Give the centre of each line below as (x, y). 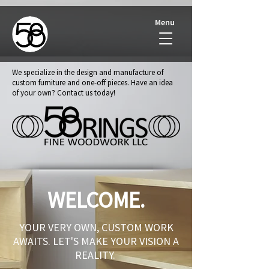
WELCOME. (96, 200)
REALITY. (95, 255)
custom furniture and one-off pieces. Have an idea (92, 83)
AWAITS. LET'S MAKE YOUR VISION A (96, 241)
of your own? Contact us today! (64, 93)
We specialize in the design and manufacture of (88, 72)
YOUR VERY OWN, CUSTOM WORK (96, 227)
